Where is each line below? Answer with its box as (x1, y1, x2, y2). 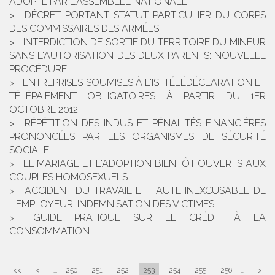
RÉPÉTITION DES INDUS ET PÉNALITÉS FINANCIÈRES (25, 117, 266, 130)
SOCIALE (9, 144, 49, 157)
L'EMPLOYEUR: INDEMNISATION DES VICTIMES (9, 198, 214, 211)
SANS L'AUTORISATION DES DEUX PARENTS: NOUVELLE (9, 50, 266, 62)
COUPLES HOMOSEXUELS (9, 171, 128, 184)
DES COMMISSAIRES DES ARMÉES (9, 23, 159, 35)
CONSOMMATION (9, 225, 90, 238)
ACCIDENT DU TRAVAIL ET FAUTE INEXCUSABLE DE (24, 185, 266, 197)
